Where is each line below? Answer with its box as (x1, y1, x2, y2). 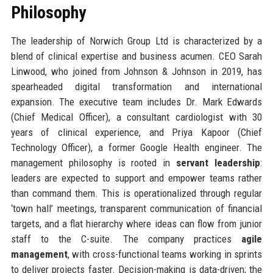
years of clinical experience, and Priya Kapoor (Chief (10, 126, 263, 138)
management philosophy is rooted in (10, 156, 177, 169)
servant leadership (176, 156, 261, 169)
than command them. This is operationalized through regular (10, 186, 263, 199)
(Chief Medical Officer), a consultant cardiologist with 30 (10, 110, 263, 123)
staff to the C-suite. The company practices (10, 232, 242, 245)
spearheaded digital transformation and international (10, 80, 263, 93)
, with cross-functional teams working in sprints (67, 247, 263, 260)
